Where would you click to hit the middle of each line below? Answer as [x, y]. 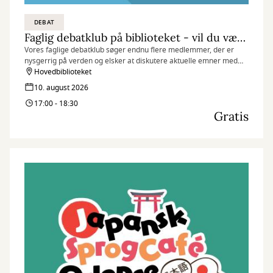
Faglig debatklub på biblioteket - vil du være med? [241, 37]
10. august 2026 [61, 88]
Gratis [231, 116]
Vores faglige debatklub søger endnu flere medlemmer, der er [129, 50]
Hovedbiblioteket [63, 72]
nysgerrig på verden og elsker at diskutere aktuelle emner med [131, 61]
